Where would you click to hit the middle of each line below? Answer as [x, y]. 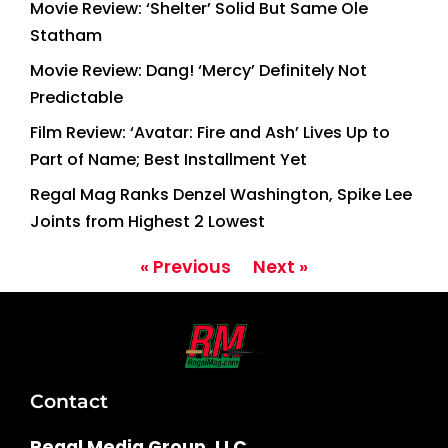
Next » [280, 266]
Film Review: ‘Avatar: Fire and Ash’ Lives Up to [210, 132]
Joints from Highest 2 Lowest [147, 221]
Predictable [76, 97]
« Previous [185, 266]
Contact [69, 400]
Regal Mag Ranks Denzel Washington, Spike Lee [221, 194]
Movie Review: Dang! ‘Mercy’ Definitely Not [198, 70]
